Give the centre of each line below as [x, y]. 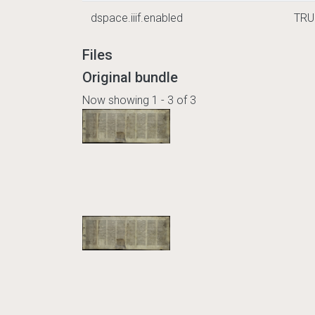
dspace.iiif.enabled [137, 18]
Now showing [117, 100]
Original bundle [130, 77]
